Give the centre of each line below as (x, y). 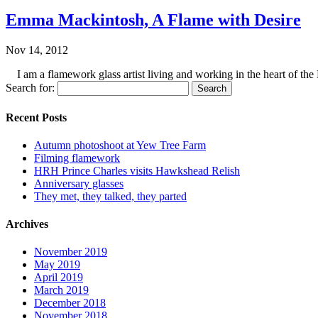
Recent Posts (36, 117)
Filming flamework (77, 158)
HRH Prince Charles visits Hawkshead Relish (137, 170)
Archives (27, 224)
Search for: (30, 88)
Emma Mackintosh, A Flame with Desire (153, 20)
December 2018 (70, 303)
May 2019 (57, 265)
